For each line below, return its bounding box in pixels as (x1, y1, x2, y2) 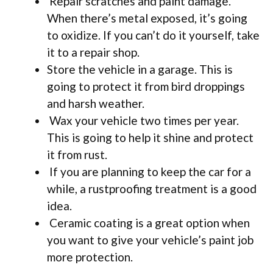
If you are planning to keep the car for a (47, 165, 251, 179)
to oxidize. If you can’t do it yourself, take (47, 28, 260, 43)
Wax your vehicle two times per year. (47, 113, 239, 128)
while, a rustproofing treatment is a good (47, 182, 257, 196)
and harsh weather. (47, 96, 144, 111)
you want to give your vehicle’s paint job (47, 233, 253, 247)
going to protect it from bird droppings (47, 79, 245, 94)
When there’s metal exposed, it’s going (47, 11, 247, 26)
